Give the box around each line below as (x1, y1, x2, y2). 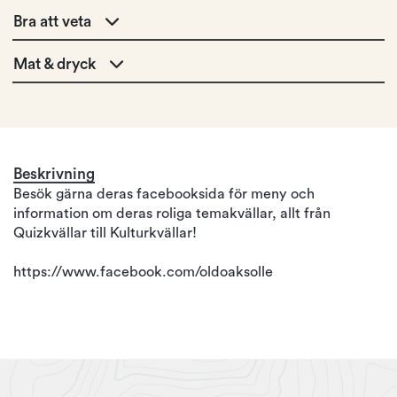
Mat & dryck (13, 57, 97, 73)
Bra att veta (13, 14, 92, 30)
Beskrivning (13, 167, 95, 183)
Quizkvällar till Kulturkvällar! (13, 226, 197, 241)
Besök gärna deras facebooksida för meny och (13, 187, 315, 202)
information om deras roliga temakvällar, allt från (13, 206, 331, 222)
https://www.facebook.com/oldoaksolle (13, 265, 273, 280)
